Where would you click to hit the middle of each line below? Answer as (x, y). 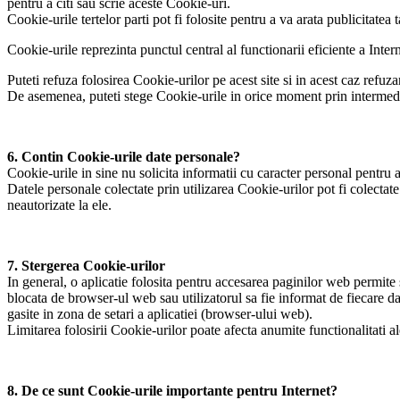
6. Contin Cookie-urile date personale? (124, 157)
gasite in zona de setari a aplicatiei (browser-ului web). (160, 314)
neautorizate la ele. (59, 205)
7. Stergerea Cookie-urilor (86, 266)
